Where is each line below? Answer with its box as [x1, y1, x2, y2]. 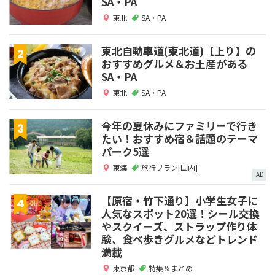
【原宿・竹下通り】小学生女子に [101, 193, 258, 209]
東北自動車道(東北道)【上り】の [101, 43, 256, 59]
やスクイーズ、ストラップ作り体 [101, 219, 257, 234]
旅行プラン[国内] [141, 162, 198, 173]
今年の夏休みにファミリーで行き [101, 118, 257, 134]
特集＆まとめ [149, 263, 193, 274]
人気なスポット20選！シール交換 [101, 206, 260, 222]
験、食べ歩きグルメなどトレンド [101, 231, 258, 247]
